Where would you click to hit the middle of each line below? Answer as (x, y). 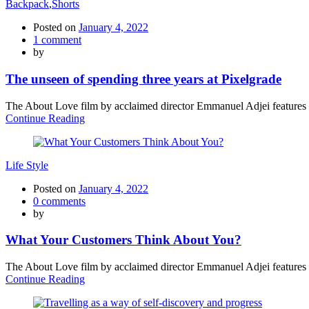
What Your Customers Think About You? (123, 240)
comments (62, 201)
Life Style (27, 165)
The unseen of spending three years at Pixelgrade (143, 79)
